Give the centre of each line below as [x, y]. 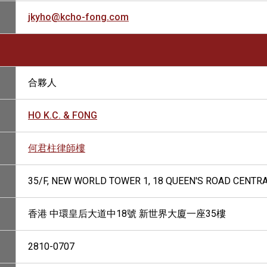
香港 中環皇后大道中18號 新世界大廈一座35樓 [127, 214]
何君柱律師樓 [57, 148]
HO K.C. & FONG [63, 115]
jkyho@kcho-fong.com [78, 17]
